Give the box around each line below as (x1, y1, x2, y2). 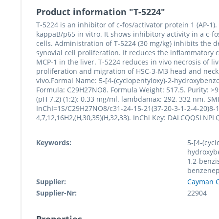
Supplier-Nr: (36, 188, 77, 198)
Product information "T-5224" (36, 6, 165, 18)
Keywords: (36, 138, 71, 148)
